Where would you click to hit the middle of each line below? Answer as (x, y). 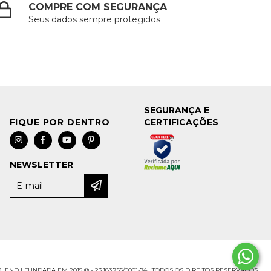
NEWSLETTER (41, 164)
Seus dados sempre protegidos (95, 19)
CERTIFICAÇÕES (181, 122)
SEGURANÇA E (177, 110)
